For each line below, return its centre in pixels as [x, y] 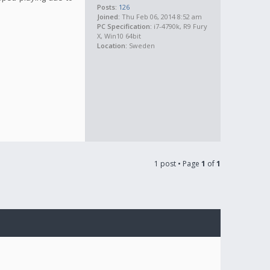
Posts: [107, 7]
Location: [112, 46]
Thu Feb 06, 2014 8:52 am [161, 17]
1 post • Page [178, 163]
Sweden [141, 46]
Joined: [108, 17]
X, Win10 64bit [119, 36]
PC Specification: [124, 26]
